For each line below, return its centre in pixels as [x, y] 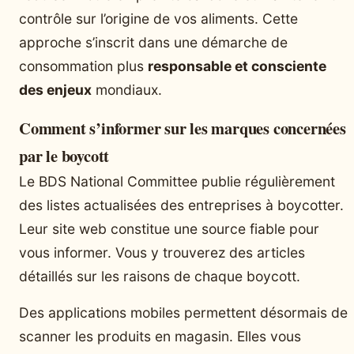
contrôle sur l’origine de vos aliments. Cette [158, 18]
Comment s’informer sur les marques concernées [183, 128]
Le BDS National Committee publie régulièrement [177, 181]
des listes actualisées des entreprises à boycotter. [181, 205]
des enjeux [55, 89]
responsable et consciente [237, 66]
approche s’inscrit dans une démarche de [153, 42]
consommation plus [83, 66]
